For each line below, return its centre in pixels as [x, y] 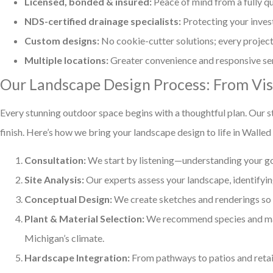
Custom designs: [62, 40]
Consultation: [55, 160]
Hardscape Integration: [77, 258]
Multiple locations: [66, 60]
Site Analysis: [54, 180]
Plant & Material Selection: [84, 219]
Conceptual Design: [68, 199]
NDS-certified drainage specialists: [103, 21]
